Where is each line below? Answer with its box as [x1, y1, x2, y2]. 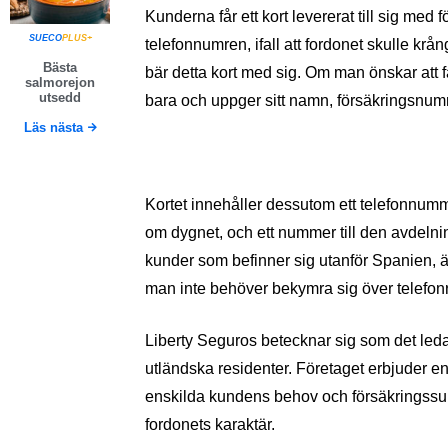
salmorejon [25, 74, 95, 90]
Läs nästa [23, 119, 83, 135]
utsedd [39, 89, 81, 105]
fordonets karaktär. [145, 416, 275, 433]
